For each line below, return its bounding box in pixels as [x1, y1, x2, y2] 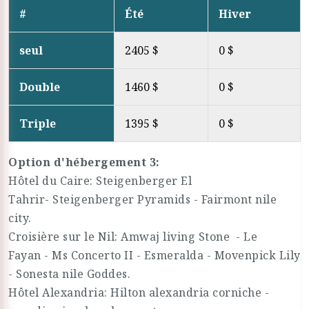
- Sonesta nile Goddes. [8, 266, 130, 281]
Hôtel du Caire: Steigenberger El [8, 173, 192, 188]
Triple [19, 116, 56, 131]
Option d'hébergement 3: [8, 154, 160, 170]
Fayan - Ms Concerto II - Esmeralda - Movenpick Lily [8, 248, 301, 263]
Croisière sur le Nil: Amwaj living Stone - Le [8, 229, 257, 244]
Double [19, 79, 60, 94]
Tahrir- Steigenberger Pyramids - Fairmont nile [8, 192, 277, 207]
